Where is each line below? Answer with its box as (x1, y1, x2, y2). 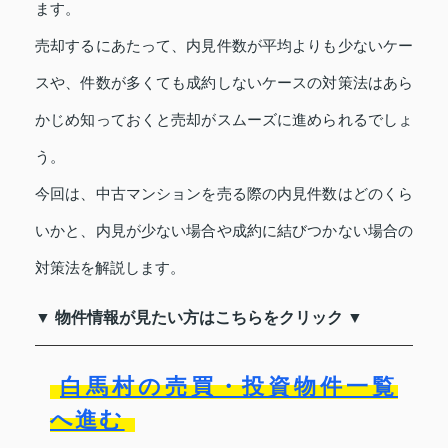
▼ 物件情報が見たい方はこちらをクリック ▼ (35, 308, 363, 326)
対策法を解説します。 (35, 258, 185, 276)
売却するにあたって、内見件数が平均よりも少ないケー (35, 36, 413, 54)
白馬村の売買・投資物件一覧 (60, 373, 398, 399)
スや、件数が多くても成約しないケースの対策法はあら (35, 73, 413, 91)
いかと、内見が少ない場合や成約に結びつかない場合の (35, 221, 413, 239)
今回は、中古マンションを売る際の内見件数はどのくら (35, 184, 413, 202)
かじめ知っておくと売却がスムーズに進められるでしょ (35, 110, 413, 128)
